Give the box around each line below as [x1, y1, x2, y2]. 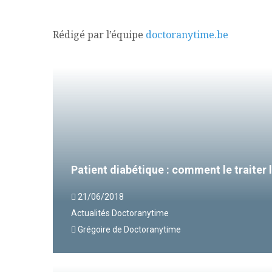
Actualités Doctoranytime [71, 208, 169, 218]
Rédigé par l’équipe [53, 28, 146, 42]
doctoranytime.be [146, 28, 228, 42]
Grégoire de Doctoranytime [76, 224, 181, 234]
